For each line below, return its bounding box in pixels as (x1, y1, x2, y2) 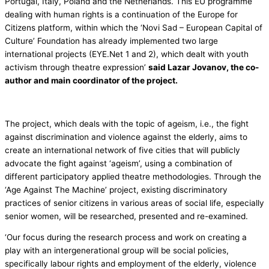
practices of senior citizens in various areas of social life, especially (5, 198, 264, 208)
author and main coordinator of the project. (5, 76, 178, 86)
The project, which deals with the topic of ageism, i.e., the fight (5, 118, 249, 128)
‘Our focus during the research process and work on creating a (5, 232, 247, 243)
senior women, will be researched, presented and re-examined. (5, 211, 248, 221)
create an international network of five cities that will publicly (5, 145, 240, 155)
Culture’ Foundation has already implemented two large (5, 36, 218, 46)
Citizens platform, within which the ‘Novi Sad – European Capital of (5, 23, 262, 33)
